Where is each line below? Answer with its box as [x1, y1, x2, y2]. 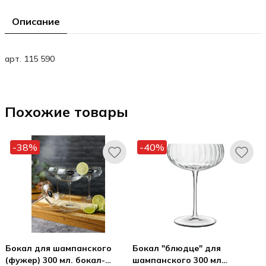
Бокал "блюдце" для [132, 243, 221, 254]
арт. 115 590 [5, 53, 55, 64]
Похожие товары [5, 103, 128, 121]
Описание [12, 15, 60, 27]
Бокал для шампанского [5, 243, 112, 254]
